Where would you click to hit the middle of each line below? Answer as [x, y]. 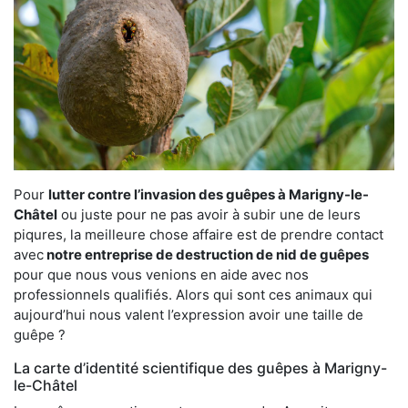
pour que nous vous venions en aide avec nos [161, 274]
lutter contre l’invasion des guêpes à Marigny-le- [209, 194]
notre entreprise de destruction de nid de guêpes [206, 254]
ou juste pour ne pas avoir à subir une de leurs [209, 214]
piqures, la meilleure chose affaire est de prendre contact [199, 234]
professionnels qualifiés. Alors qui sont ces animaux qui [193, 294]
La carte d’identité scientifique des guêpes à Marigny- [200, 367]
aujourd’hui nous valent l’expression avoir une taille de [189, 314]
